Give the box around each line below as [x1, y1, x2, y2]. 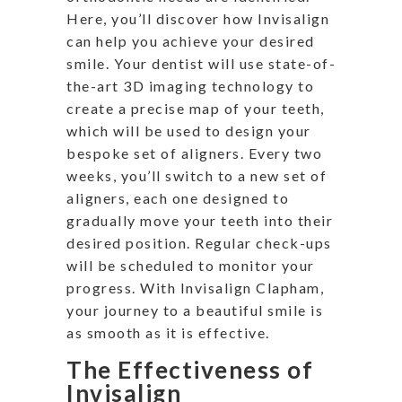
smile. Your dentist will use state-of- [66, 54, 336, 72]
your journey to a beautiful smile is [66, 301, 323, 319]
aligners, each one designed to [66, 188, 289, 206]
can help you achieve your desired [66, 31, 315, 49]
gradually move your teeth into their [66, 211, 333, 229]
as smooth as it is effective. [66, 323, 270, 341]
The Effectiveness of [66, 354, 313, 384]
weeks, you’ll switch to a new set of [66, 166, 327, 184]
